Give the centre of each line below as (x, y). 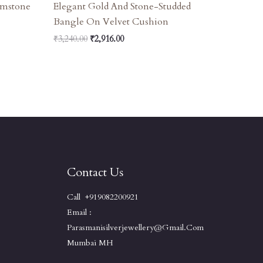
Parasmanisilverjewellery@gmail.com (135, 227)
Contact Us (95, 172)
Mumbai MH (90, 243)
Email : (79, 212)
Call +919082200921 (102, 197)
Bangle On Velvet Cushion (111, 21)
